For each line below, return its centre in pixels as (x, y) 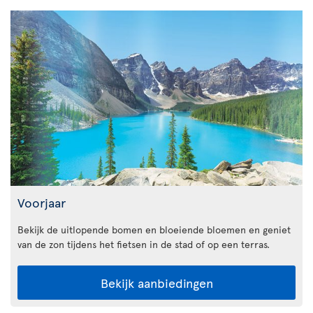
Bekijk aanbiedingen (156, 282)
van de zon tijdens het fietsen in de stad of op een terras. (144, 244)
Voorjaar (42, 202)
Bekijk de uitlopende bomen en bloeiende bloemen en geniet (154, 229)
